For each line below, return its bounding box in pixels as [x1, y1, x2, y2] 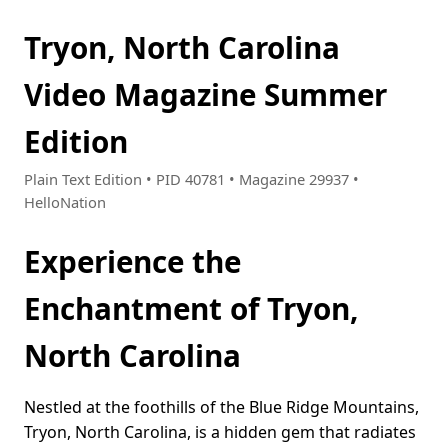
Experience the [24, 241, 241, 283]
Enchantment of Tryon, [24, 288, 358, 330]
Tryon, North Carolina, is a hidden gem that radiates [24, 421, 416, 444]
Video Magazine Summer [24, 74, 387, 115]
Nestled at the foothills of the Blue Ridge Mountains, [24, 396, 419, 419]
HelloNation [24, 192, 106, 213]
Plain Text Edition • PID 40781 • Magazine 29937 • [24, 169, 359, 190]
